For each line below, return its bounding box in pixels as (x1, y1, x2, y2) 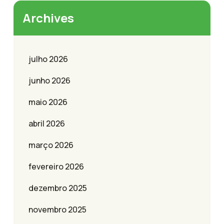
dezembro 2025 (28, 182, 87, 194)
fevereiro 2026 (28, 161, 84, 172)
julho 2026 (28, 53, 68, 65)
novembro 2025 (28, 204, 86, 215)
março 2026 (28, 139, 73, 151)
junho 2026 (28, 75, 70, 86)
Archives (22, 9, 74, 26)
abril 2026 (28, 118, 65, 129)
